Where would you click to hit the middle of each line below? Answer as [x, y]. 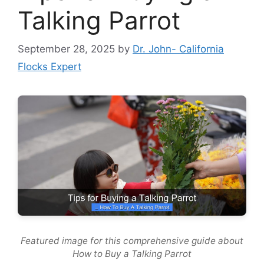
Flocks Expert [49, 67]
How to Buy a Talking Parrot [132, 254]
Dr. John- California [178, 49]
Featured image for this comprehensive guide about [132, 241]
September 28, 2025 [66, 49]
